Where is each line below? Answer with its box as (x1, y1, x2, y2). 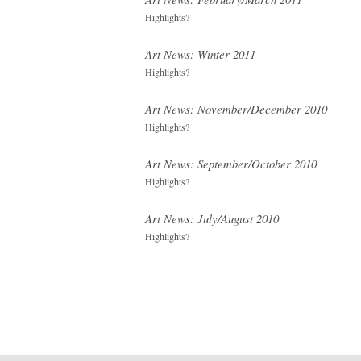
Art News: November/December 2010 (145, 101, 327, 117)
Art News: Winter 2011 (145, 46, 255, 62)
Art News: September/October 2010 (145, 156, 317, 172)
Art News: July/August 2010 (145, 210, 279, 226)
